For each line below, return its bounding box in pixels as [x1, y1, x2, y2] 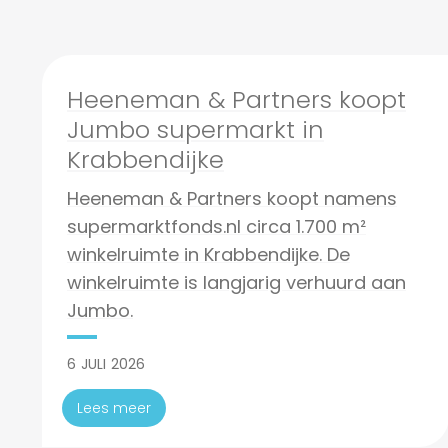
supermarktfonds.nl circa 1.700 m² [67, 214, 366, 239]
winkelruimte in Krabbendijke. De [67, 242, 350, 267]
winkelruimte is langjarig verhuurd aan [67, 270, 406, 295]
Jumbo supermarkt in [67, 113, 324, 146]
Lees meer [77, 398, 151, 418]
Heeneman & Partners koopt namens [67, 186, 397, 211]
